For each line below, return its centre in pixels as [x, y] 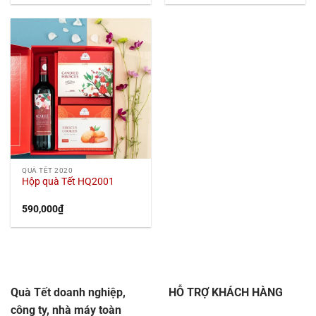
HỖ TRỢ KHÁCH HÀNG [226, 292]
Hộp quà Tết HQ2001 [68, 181]
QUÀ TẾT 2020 [48, 170]
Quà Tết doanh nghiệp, [68, 292]
